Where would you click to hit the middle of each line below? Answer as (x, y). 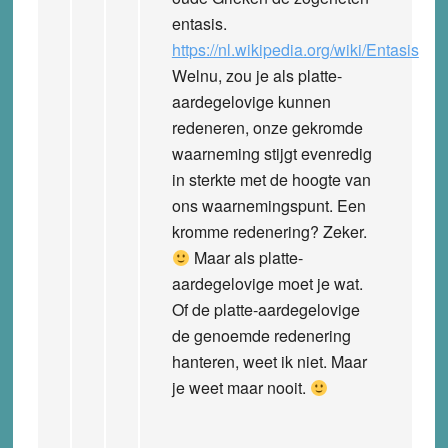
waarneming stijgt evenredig (271, 153)
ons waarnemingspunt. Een (268, 205)
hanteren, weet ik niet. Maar (269, 361)
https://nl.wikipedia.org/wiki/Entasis (295, 49)
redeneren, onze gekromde (267, 127)
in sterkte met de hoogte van (271, 179)
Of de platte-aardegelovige (265, 309)
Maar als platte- (247, 257)
